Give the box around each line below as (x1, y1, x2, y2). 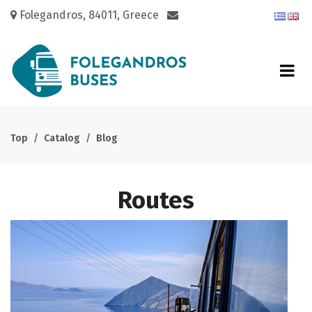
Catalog (44, 132, 80, 144)
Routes (118, 185, 194, 214)
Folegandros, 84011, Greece (17, 8, 164, 22)
